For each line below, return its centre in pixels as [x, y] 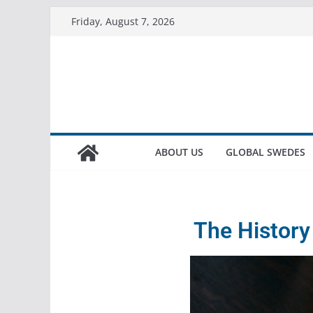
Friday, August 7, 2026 [123, 21]
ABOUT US [179, 152]
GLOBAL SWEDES [265, 152]
